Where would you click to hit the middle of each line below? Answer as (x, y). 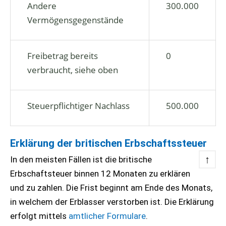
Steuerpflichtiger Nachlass (78, 106)
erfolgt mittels (39, 216)
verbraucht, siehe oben (73, 70)
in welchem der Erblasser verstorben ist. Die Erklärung (112, 202)
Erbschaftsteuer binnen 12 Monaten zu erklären (100, 174)
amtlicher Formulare (107, 216)
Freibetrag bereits (63, 56)
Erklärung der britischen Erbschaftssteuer (108, 143)
